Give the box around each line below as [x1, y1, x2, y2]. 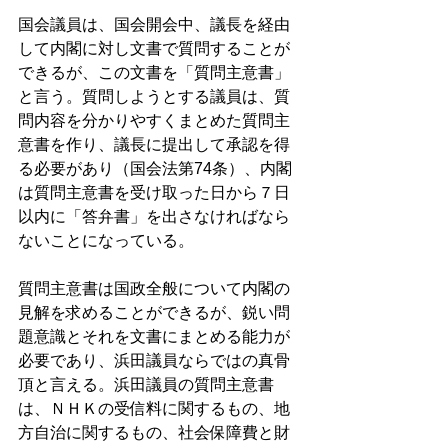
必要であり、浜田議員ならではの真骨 [18, 352, 290, 370]
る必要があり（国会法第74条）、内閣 [18, 160, 292, 178]
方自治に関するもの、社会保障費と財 [18, 424, 290, 442]
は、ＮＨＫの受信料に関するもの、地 [18, 400, 290, 418]
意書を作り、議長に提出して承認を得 [18, 136, 290, 154]
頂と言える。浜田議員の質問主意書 [18, 376, 274, 394]
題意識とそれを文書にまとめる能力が [18, 328, 290, 346]
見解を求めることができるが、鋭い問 [18, 304, 290, 322]
